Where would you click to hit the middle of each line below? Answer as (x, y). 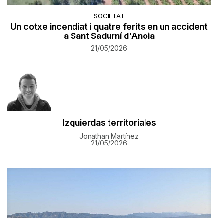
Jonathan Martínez (109, 136)
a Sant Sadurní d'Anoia (109, 36)
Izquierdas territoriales (109, 123)
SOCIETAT (109, 16)
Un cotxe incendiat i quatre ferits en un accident (109, 27)
